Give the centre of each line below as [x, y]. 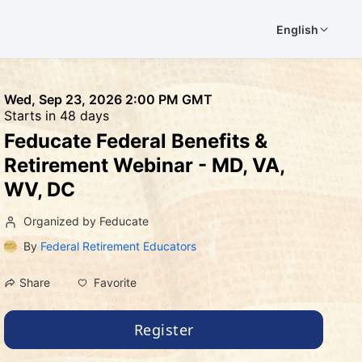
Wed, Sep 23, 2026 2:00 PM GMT [109, 99]
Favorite [116, 282]
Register [164, 330]
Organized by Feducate [86, 221]
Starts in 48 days [57, 116]
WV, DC [40, 189]
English [297, 29]
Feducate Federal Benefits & [136, 141]
